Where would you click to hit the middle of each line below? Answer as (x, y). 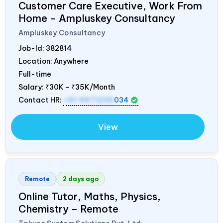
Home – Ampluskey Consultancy (97, 18)
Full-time (35, 74)
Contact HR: (41, 100)
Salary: (32, 87)
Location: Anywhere (54, 61)
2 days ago (81, 179)
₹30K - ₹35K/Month (80, 87)
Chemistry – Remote (68, 209)
